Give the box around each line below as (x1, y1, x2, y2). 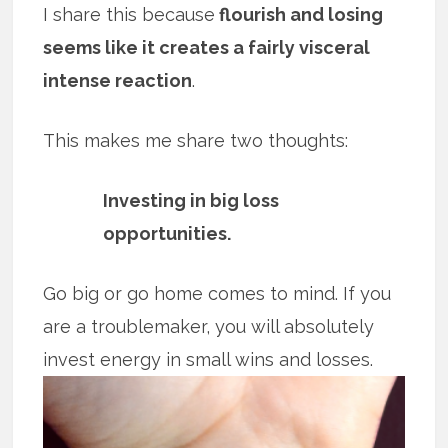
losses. (316, 349, 374, 371)
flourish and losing (215, 4, 384, 26)
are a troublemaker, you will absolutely (43, 316, 375, 338)
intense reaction (43, 70, 193, 92)
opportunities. (103, 223, 232, 245)
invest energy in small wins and (43, 349, 317, 371)
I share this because (43, 4, 216, 26)
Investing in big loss (103, 190, 280, 212)
